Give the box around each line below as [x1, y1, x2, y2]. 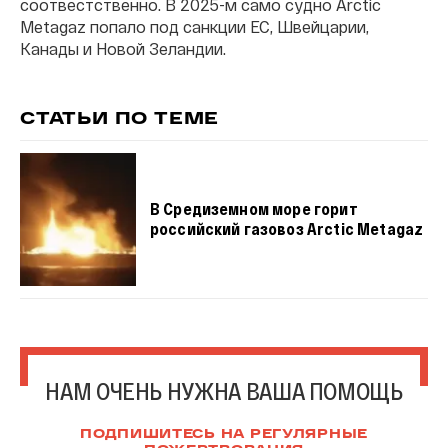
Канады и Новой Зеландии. [20, 38, 226, 58]
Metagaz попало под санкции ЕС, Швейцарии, [20, 16, 369, 36]
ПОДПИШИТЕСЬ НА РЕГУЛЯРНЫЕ [80, 428, 368, 441]
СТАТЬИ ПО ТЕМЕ [20, 111, 220, 128]
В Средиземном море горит [149, 199, 358, 218]
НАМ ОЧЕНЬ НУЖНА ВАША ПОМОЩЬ [45, 375, 403, 405]
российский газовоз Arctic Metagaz [149, 219, 424, 238]
